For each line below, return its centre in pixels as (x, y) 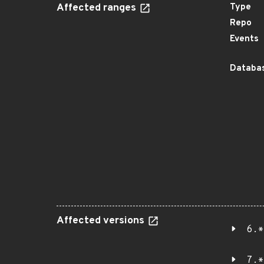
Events (244, 39)
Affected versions (102, 221)
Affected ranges (98, 8)
